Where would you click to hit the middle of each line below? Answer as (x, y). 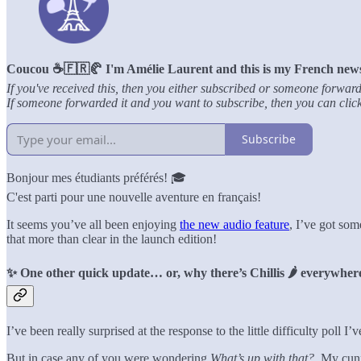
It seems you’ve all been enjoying (93, 224)
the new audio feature (234, 224)
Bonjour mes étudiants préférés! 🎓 (96, 177)
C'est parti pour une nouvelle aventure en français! (134, 197)
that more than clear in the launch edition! (112, 239)
